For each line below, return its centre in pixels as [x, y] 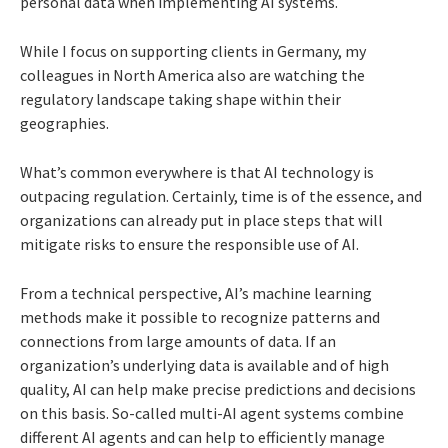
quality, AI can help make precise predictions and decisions [218, 388]
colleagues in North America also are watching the [192, 74]
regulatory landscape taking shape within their [180, 98]
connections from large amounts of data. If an [178, 340]
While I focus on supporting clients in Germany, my [193, 50]
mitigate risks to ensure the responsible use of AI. [189, 243]
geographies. [64, 122]
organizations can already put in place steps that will [201, 219]
